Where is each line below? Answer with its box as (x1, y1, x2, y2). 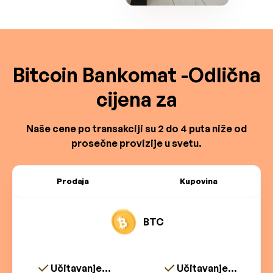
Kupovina (179, 176, 218, 186)
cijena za (96, 87, 177, 112)
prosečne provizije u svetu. (71, 137, 202, 150)
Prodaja (57, 176, 89, 186)
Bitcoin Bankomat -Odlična (12, 63, 261, 88)
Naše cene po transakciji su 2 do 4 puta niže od (26, 122, 247, 135)
